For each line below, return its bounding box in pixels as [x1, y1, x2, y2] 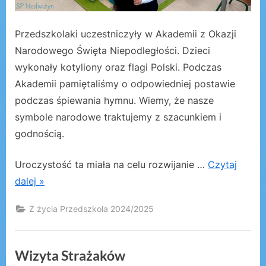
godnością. [15, 128, 64, 140]
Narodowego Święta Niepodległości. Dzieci [15, 45, 210, 57]
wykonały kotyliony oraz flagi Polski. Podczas [15, 61, 221, 74]
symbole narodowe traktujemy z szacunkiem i [15, 111, 221, 123]
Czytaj [208, 159, 237, 171]
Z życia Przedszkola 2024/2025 [29, 204, 154, 214]
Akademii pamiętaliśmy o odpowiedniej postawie [15, 78, 235, 90]
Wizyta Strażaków [15, 246, 125, 264]
